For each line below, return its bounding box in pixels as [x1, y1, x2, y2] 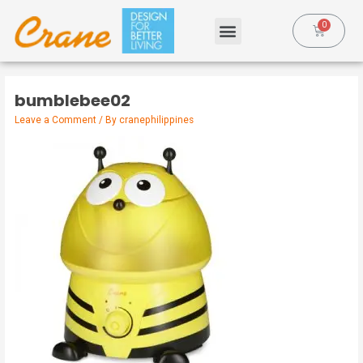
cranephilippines [119, 113, 194, 126]
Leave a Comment [15, 113, 97, 126]
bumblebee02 [15, 88, 131, 112]
